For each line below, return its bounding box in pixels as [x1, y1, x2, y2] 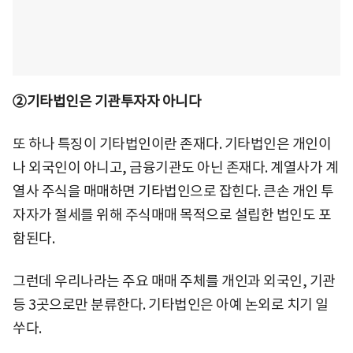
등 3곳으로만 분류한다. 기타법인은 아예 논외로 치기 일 [13, 295, 329, 314]
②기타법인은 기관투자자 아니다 [13, 92, 201, 110]
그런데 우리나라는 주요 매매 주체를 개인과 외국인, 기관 [13, 272, 336, 290]
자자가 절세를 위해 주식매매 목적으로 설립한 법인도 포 [13, 206, 331, 224]
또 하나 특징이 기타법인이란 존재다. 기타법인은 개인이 [13, 135, 331, 153]
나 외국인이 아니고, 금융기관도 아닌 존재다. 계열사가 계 [13, 158, 338, 176]
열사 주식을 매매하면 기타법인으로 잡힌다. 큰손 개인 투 [13, 182, 334, 200]
